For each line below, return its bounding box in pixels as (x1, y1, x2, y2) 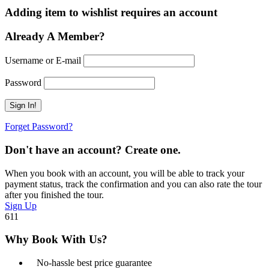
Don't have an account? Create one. (5, 143, 181, 156)
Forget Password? (5, 121, 73, 132)
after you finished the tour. (5, 189, 104, 200)
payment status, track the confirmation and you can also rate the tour (5, 178, 262, 189)
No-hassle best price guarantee (37, 257, 152, 268)
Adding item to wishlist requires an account (5, 5, 217, 19)
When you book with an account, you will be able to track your (5, 168, 244, 178)
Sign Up (5, 200, 37, 211)
